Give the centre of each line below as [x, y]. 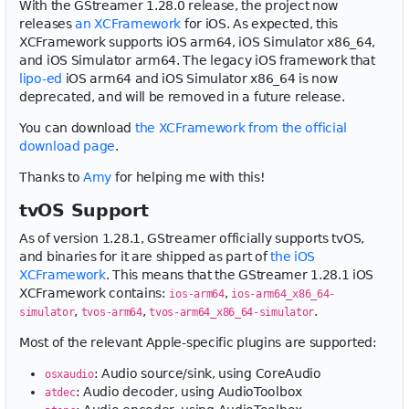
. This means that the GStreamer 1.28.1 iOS [240, 275]
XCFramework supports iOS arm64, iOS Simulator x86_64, [198, 42]
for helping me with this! [189, 177]
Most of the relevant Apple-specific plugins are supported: [198, 342]
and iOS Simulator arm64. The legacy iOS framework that [197, 60]
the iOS [293, 257]
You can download [77, 128]
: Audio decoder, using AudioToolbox [189, 392]
